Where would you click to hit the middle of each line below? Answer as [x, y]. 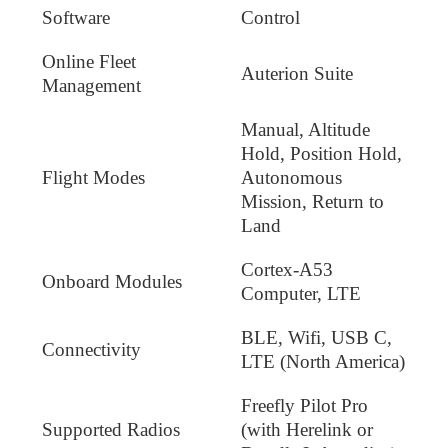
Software [76, 18]
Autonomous [291, 178]
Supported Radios [111, 430]
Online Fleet [89, 62]
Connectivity [91, 350]
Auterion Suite [297, 74]
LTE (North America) [323, 362]
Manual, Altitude [305, 130]
